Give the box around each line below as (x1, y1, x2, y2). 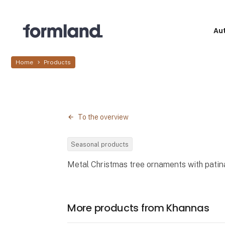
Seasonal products (71, 140, 129, 148)
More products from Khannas (67, 201, 209, 215)
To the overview (78, 113, 129, 122)
